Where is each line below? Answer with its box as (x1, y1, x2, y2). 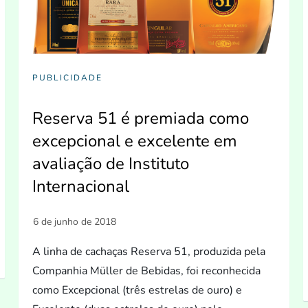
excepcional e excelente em (32, 129, 238, 152)
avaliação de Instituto (32, 152, 190, 175)
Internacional (32, 175, 130, 197)
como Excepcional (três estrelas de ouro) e (32, 282, 243, 298)
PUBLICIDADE (32, 71, 103, 83)
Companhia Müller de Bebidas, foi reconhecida (32, 263, 261, 278)
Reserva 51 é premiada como (32, 107, 250, 129)
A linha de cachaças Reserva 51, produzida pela (32, 243, 266, 259)
